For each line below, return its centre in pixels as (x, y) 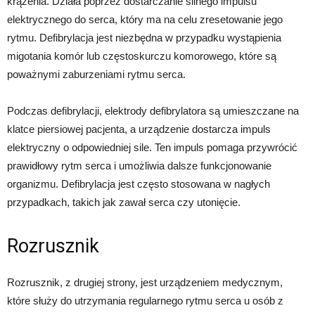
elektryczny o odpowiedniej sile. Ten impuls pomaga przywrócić (152, 148)
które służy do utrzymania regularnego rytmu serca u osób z (145, 301)
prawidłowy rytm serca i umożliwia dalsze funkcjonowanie (139, 166)
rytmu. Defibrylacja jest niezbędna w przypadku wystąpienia (144, 38)
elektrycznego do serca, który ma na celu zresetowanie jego (145, 20)
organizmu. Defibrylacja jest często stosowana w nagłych (139, 184)
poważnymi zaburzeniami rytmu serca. (96, 75)
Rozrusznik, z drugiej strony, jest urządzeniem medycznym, (145, 283)
